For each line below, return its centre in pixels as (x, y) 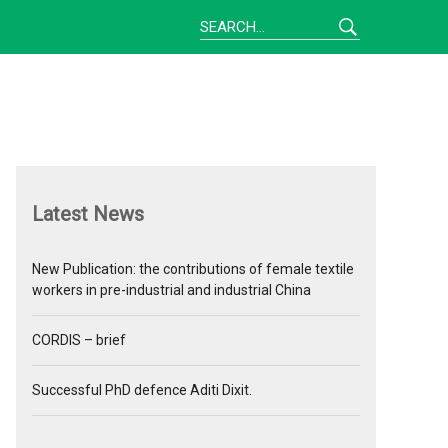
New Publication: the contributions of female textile (193, 269)
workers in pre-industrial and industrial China (171, 290)
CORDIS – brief (79, 340)
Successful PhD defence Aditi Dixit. (142, 390)
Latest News (88, 213)
